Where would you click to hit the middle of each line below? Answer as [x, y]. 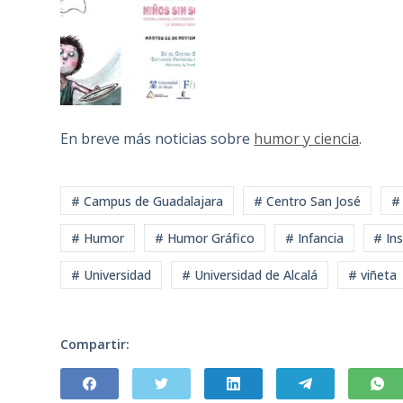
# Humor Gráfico [204, 237]
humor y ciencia [307, 139]
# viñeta [372, 275]
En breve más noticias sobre [157, 139]
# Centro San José [307, 201]
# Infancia [314, 237]
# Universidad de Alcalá [249, 275]
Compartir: [95, 345]
